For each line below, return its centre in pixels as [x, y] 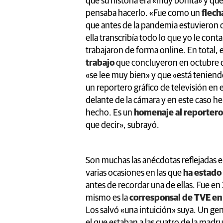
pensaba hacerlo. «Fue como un [144, 13]
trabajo [100, 63]
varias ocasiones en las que [134, 173]
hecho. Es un [110, 113]
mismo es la [108, 198]
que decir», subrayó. [122, 125]
